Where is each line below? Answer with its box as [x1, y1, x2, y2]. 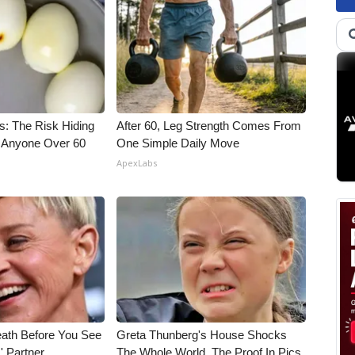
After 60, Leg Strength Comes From [116, 119, 302, 132]
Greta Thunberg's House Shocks [116, 328, 288, 342]
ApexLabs [116, 157, 158, 169]
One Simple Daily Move [116, 136, 240, 150]
